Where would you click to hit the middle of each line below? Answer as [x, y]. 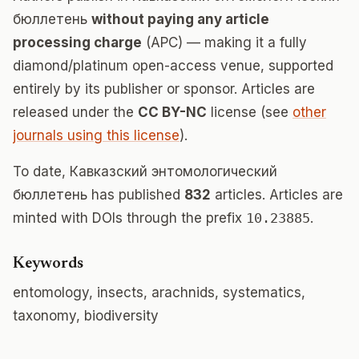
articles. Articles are [277, 195]
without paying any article [180, 19]
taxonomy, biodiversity [86, 316]
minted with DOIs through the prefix [129, 218]
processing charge [77, 42]
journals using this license [96, 135]
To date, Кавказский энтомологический [145, 171]
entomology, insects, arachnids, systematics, [159, 292]
